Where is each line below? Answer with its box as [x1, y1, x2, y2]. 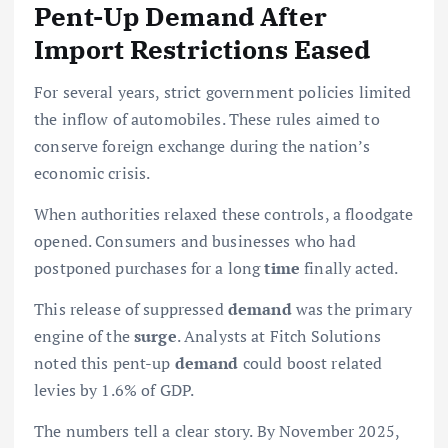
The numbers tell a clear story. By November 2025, [34, 419, 399, 442]
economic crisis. [34, 161, 151, 184]
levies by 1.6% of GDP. [34, 378, 195, 401]
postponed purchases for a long [34, 256, 265, 279]
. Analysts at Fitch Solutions [176, 324, 381, 347]
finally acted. [300, 256, 399, 279]
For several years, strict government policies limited [34, 80, 412, 103]
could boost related [238, 351, 383, 374]
